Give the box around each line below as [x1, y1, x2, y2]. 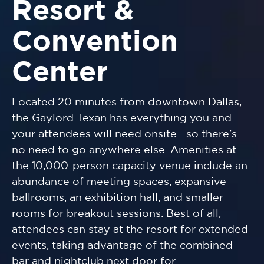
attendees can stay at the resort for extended [12, 225, 248, 235]
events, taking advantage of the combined [12, 241, 233, 251]
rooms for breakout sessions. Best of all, [12, 209, 221, 219]
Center [12, 61, 108, 87]
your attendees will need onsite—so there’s [12, 130, 237, 140]
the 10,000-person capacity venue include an [12, 161, 247, 171]
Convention [12, 30, 178, 56]
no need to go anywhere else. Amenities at [12, 146, 236, 156]
